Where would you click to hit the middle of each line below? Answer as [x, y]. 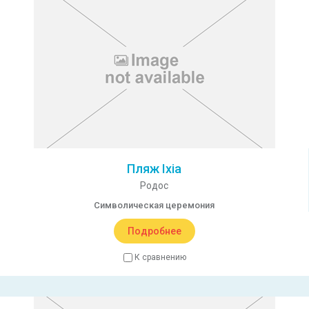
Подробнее [154, 231]
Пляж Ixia [154, 169]
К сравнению [160, 257]
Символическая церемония [154, 205]
